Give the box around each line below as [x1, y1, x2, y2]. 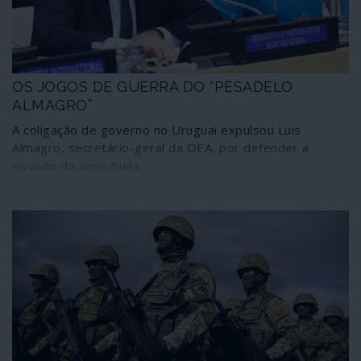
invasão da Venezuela [12, 156, 139, 173]
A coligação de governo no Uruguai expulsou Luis [12, 121, 301, 138]
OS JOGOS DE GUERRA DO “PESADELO [12, 77, 293, 95]
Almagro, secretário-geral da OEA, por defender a [12, 139, 309, 156]
